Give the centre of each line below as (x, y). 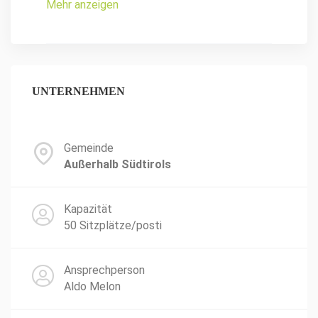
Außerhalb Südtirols (117, 164)
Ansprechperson (104, 270)
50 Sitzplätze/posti (113, 225)
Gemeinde (89, 148)
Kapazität (88, 209)
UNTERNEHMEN (78, 91)
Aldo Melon (92, 286)
